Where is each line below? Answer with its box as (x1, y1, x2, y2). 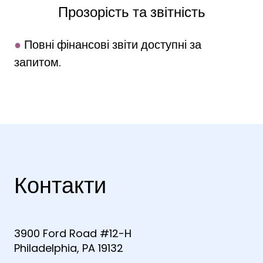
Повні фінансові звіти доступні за (21, 36, 201, 53)
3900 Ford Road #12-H (14, 226, 131, 241)
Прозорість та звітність (58, 2, 205, 22)
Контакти (14, 170, 106, 201)
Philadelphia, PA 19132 (14, 241, 123, 256)
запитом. (14, 54, 61, 71)
